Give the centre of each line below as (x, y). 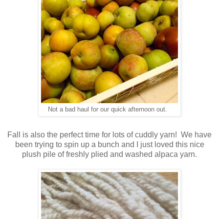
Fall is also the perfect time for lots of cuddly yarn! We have (109, 134)
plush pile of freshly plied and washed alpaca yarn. (109, 154)
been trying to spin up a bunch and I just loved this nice (109, 144)
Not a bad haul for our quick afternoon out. (109, 109)
